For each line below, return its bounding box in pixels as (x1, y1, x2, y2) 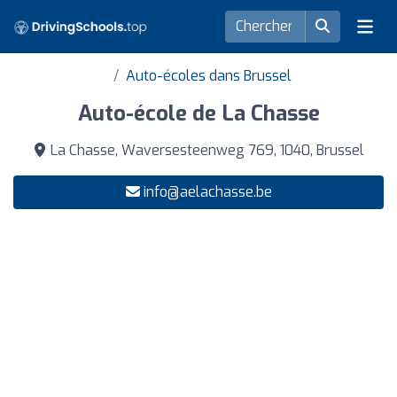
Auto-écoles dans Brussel (125, 66, 292, 85)
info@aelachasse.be (143, 183, 272, 201)
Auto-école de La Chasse (77, 99, 320, 128)
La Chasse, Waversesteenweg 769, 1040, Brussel (47, 141, 364, 160)
